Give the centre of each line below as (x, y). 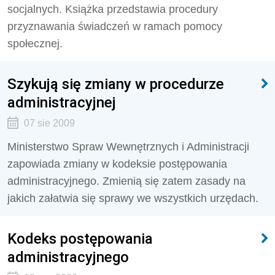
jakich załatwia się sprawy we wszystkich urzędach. (133, 198)
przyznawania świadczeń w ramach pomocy (115, 26)
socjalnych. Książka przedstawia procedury (113, 9)
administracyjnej (62, 102)
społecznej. (35, 44)
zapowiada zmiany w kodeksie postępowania (117, 164)
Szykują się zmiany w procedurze (116, 84)
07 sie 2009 (49, 123)
